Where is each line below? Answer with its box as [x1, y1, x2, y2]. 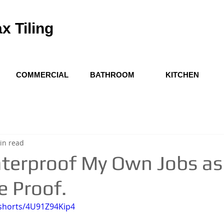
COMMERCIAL [15, 70, 68, 79]
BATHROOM [89, 70, 134, 79]
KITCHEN [165, 70, 199, 79]
